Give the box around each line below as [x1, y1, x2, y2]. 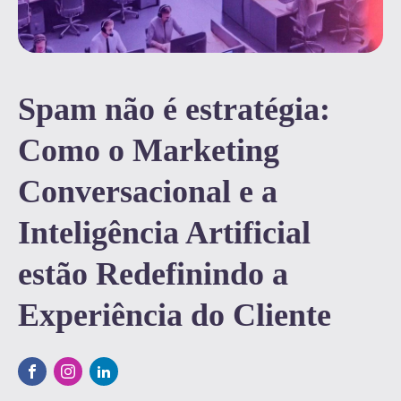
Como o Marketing [18, 132, 279, 168]
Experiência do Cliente [18, 297, 331, 333]
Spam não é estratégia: [18, 91, 330, 127]
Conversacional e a [18, 174, 277, 209]
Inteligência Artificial [18, 215, 311, 251]
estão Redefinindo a [18, 256, 288, 292]
